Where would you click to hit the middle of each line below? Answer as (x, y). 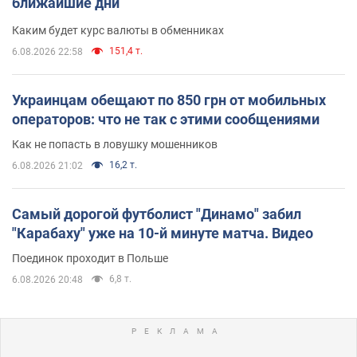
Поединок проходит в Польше (90, 258)
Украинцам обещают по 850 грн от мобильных (169, 100)
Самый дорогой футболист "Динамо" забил (157, 214)
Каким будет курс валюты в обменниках (118, 30)
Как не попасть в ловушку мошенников (115, 144)
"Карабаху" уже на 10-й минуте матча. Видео (163, 233)
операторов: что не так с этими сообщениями (166, 119)
